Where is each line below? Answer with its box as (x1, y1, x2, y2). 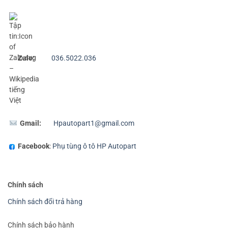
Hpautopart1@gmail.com (53, 119, 135, 127)
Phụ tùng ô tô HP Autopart (52, 142, 136, 151)
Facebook (18, 142, 49, 151)
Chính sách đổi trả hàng (8, 197, 82, 206)
